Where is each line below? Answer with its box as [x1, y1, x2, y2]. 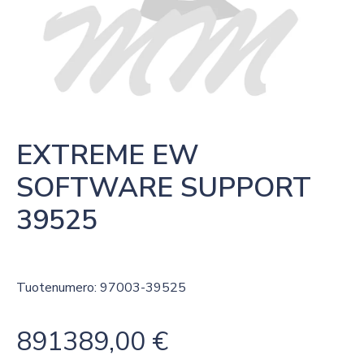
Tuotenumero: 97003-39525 [16, 279, 186, 297]
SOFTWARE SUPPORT [16, 169, 311, 206]
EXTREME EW [16, 136, 199, 174]
